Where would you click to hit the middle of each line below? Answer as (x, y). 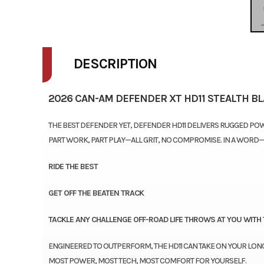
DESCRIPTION (115, 63)
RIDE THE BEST (73, 166)
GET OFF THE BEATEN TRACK (96, 193)
